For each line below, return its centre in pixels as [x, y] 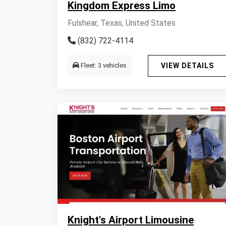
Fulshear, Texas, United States [122, 23]
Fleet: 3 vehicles [103, 65]
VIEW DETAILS [187, 66]
